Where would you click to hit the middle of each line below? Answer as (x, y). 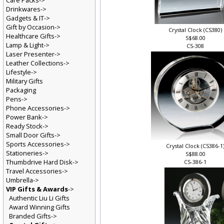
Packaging (21, 91)
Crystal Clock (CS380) (196, 30)
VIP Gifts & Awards (37, 190)
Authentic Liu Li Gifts (39, 199)
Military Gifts (24, 82)
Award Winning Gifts (39, 208)
